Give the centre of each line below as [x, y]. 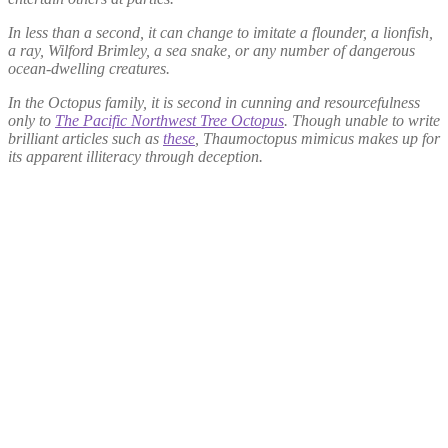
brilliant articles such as [85, 139]
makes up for [397, 139]
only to [31, 121]
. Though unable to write [362, 121]
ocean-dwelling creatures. [89, 69]
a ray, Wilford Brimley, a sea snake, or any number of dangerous [211, 51]
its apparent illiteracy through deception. [135, 157]
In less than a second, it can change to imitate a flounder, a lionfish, [220, 33]
